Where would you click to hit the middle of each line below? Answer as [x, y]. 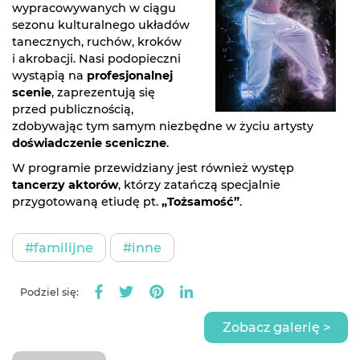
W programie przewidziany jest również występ [153, 168]
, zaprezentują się [103, 92]
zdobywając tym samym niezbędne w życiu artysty [163, 126]
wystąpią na [49, 76]
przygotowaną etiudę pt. [87, 202]
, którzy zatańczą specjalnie [199, 185]
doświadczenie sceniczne [89, 143]
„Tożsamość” [200, 202]
